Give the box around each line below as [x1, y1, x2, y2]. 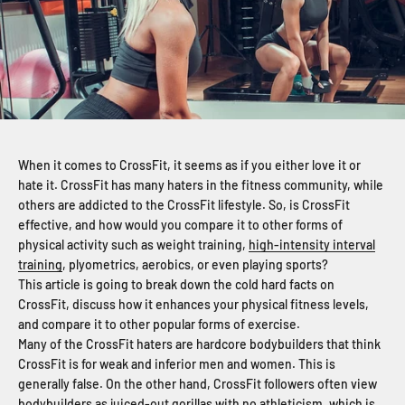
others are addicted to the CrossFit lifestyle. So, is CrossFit [18, 196, 350, 212]
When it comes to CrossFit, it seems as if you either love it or [18, 156, 361, 173]
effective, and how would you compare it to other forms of [18, 216, 343, 232]
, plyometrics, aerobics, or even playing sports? [62, 256, 328, 272]
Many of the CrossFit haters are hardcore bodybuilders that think [18, 335, 381, 352]
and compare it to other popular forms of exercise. [18, 316, 300, 332]
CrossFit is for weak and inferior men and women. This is [18, 355, 335, 372]
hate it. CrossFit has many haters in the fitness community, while [18, 176, 383, 193]
